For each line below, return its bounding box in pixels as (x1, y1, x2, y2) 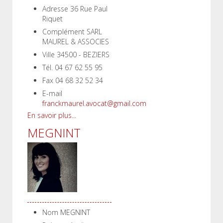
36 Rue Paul (70, 4, 108, 13)
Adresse (42, 4, 68, 13)
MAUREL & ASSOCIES (42, 37, 109, 46)
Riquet (42, 14, 63, 23)
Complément (42, 27, 85, 36)
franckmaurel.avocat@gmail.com (42, 99, 146, 108)
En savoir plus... (27, 111, 76, 120)
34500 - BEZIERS (57, 50, 110, 59)
